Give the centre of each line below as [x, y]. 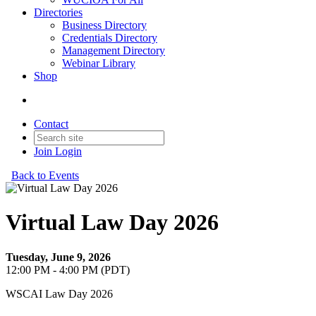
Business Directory [104, 25]
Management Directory [114, 50]
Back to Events [45, 175]
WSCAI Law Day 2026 [59, 293]
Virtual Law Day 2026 [112, 223]
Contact [51, 124]
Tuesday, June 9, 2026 [58, 257]
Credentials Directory [110, 38]
